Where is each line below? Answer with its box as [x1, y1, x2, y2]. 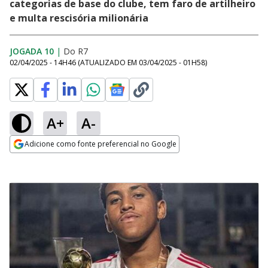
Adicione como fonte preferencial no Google [25, 139, 176, 149]
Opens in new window [10, 154, 107, 167]
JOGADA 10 [10, 45, 54, 57]
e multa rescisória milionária [10, 11, 148, 25]
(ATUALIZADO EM [78, 57, 139, 68]
